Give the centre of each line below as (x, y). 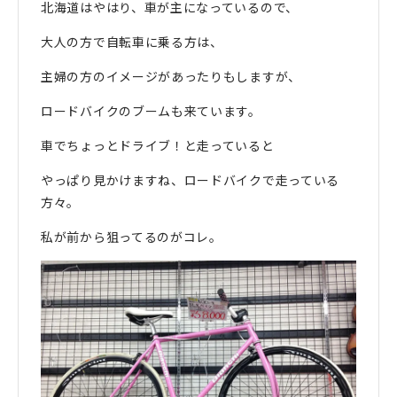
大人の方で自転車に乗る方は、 (132, 42)
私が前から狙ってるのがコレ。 (132, 237)
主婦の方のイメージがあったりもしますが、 (171, 77)
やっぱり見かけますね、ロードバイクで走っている (191, 180)
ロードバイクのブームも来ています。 (151, 111)
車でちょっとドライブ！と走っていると (158, 146)
